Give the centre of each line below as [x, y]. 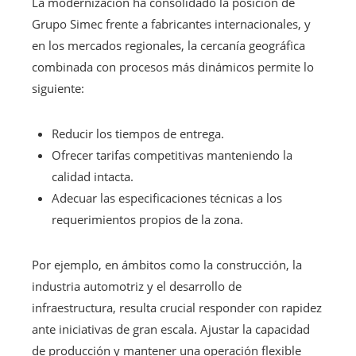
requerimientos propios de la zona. [147, 219]
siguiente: [58, 88]
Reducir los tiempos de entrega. [138, 133]
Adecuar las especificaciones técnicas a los [167, 197]
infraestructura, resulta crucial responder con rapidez [177, 307]
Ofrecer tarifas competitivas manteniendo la [172, 155]
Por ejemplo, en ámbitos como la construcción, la [167, 264]
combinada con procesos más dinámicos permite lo [173, 66]
